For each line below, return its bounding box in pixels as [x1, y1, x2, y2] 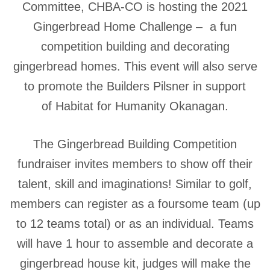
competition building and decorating [40, 40, 230, 53]
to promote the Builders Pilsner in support [24, 80, 246, 93]
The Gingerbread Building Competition [33, 137, 237, 151]
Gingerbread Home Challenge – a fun [33, 20, 237, 33]
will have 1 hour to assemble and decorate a [17, 237, 253, 250]
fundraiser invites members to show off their [17, 157, 253, 171]
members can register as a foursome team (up [10, 197, 260, 210]
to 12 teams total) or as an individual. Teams [16, 217, 254, 230]
